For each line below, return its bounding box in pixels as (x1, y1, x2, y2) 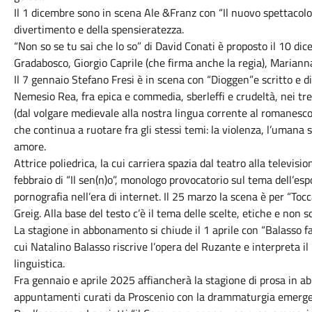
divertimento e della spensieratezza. (13, 21, 184, 38)
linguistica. (13, 255, 65, 272)
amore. (13, 138, 46, 155)
